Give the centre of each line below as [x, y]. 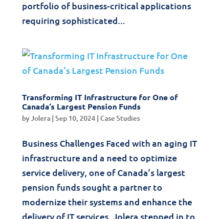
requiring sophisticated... [73, 20]
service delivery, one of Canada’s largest [103, 172]
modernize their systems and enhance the [107, 202]
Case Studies [120, 118]
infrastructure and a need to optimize [99, 158]
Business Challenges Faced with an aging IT [109, 143]
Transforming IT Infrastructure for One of [100, 97]
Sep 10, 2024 [75, 118]
